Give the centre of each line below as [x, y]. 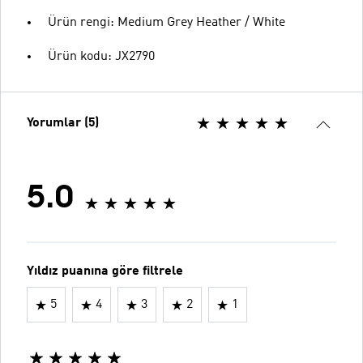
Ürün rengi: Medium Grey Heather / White [167, 23]
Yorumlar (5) [63, 123]
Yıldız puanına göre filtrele [105, 271]
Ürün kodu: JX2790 [101, 57]
